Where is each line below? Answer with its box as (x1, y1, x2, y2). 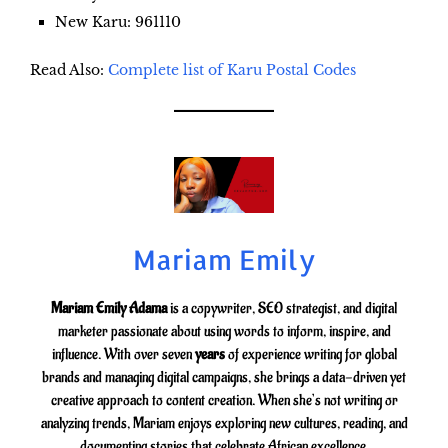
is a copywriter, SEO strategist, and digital (167, 299, 397, 319)
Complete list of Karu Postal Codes (108, 61, 356, 80)
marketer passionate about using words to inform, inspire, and (57, 322, 391, 342)
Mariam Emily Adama (51, 299, 167, 319)
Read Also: (30, 61, 108, 80)
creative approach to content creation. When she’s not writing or (50, 391, 398, 411)
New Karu (55, 13, 127, 32)
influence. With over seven (51, 345, 195, 365)
